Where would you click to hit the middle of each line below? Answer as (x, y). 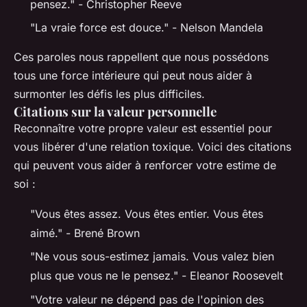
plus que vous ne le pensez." (104, 276)
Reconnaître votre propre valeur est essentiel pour (143, 128)
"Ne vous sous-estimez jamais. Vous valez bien (152, 257)
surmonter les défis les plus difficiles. (109, 94)
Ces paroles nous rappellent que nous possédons (141, 57)
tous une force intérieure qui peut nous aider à (133, 76)
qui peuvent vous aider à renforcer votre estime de (145, 165)
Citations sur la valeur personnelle (115, 112)
